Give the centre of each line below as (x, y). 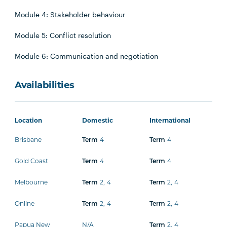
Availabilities (45, 86)
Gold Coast (32, 162)
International (170, 121)
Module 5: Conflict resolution (63, 35)
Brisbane (28, 140)
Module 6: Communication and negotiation (87, 56)
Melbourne (31, 183)
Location (29, 121)
